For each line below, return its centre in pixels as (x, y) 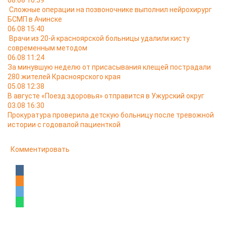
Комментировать (40, 149)
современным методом (47, 48)
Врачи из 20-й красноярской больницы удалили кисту (99, 38)
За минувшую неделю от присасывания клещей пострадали (109, 67)
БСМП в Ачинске (35, 19)
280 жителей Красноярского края (64, 77)
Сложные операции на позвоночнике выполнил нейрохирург (110, 10)
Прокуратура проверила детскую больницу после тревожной (111, 115)
